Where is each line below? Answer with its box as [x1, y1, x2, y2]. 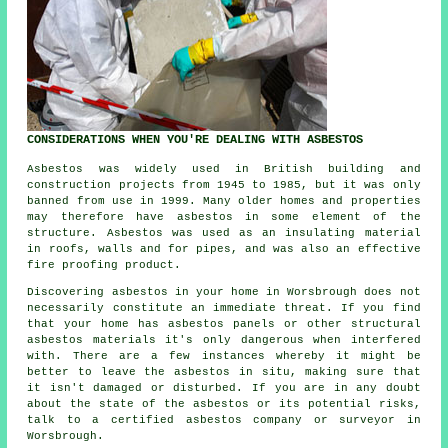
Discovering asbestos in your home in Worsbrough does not [27, 286, 421, 299]
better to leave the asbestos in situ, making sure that [27, 366, 421, 379]
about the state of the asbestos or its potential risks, [27, 398, 421, 411]
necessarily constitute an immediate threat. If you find [27, 302, 421, 315]
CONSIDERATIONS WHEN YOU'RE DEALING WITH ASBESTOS [27, 133, 364, 148]
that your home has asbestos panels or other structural [27, 318, 421, 331]
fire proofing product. [27, 259, 182, 272]
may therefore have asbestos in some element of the [27, 211, 421, 224]
